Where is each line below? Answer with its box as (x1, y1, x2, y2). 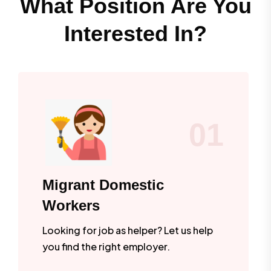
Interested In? (64, 21, 207, 46)
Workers (42, 197, 100, 214)
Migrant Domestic (42, 176, 164, 193)
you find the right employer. (42, 240, 170, 253)
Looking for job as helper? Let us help (42, 223, 213, 237)
